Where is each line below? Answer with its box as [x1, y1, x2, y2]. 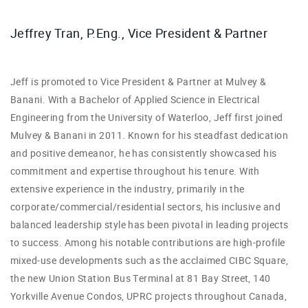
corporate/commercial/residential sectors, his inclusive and [10, 200, 281, 214]
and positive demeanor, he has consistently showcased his [10, 146, 277, 161]
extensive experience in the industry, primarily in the [10, 182, 245, 197]
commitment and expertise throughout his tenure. [10, 164, 240, 179]
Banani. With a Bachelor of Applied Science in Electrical [10, 93, 260, 107]
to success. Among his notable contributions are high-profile [10, 236, 285, 250]
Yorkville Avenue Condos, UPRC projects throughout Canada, [10, 289, 287, 304]
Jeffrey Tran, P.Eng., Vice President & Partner [10, 25, 268, 43]
